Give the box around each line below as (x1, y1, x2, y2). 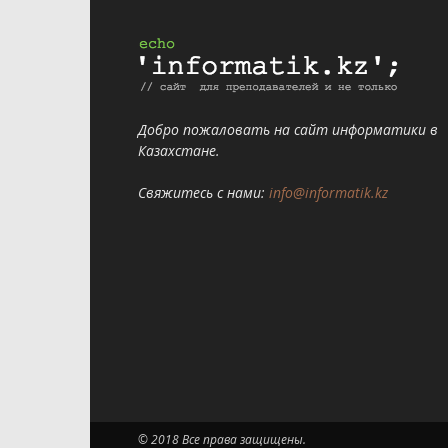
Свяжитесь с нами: (138, 183, 269, 202)
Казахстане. (138, 141, 220, 160)
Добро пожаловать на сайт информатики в (138, 120, 438, 139)
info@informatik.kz (269, 183, 388, 202)
